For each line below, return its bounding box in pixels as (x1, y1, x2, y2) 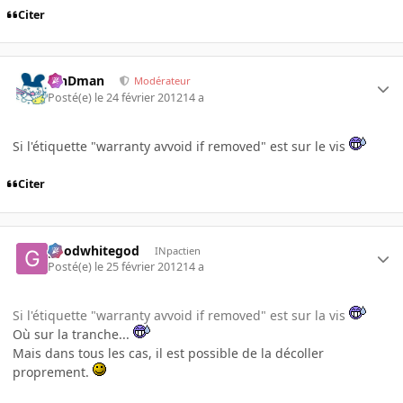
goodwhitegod (48, 241, 140, 259)
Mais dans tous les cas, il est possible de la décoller (13, 345, 324, 363)
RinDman (48, 72, 105, 90)
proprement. (13, 363, 93, 381)
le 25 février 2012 (94, 259, 184, 275)
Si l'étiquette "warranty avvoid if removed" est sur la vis (13, 307, 349, 325)
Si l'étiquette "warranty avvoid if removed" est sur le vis (13, 137, 349, 155)
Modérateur (134, 74, 192, 88)
